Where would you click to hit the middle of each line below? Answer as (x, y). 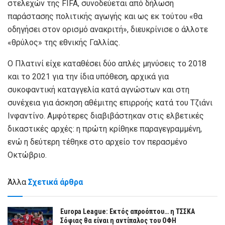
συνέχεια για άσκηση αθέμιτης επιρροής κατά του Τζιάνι (110, 103)
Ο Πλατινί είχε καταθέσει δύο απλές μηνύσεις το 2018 (107, 64)
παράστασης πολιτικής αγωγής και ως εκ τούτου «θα (105, 17)
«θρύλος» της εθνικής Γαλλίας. (64, 43)
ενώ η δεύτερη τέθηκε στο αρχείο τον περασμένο (97, 142)
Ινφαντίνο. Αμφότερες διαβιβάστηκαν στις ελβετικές (106, 116)
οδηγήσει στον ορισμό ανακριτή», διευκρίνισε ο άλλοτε (108, 30)
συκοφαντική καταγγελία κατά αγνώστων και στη (98, 90)
